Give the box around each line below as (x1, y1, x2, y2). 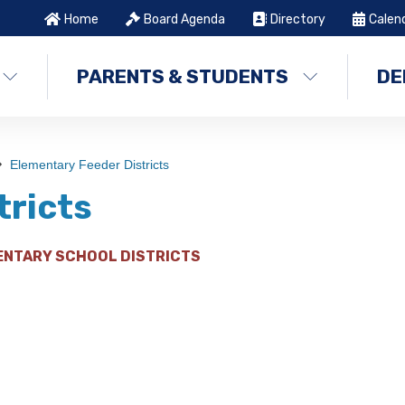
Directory (270, 11, 326, 27)
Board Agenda (144, 11, 226, 27)
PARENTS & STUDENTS (77, 64, 288, 88)
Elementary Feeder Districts (10, 157, 169, 172)
